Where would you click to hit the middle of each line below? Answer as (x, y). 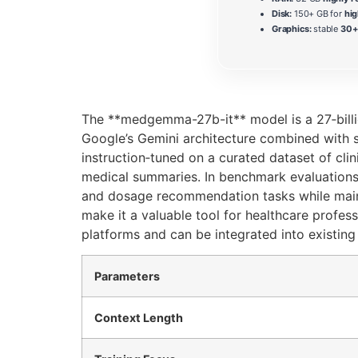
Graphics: (292, 28)
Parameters (127, 276)
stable (326, 28)
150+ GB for (318, 13)
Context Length (139, 318)
